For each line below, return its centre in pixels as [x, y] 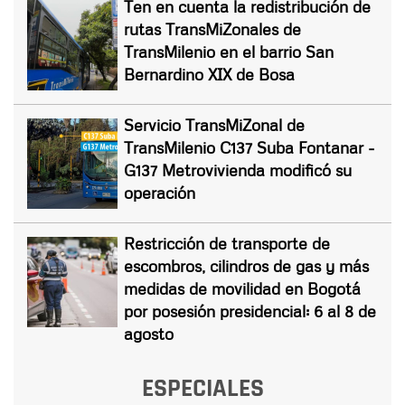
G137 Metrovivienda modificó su [238, 170]
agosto [149, 333]
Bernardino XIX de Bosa [209, 74]
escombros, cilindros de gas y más [246, 265]
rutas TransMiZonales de [212, 28]
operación [160, 192]
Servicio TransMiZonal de [214, 124]
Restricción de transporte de [227, 243]
